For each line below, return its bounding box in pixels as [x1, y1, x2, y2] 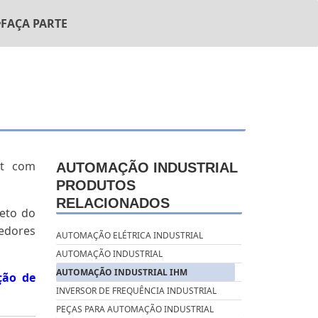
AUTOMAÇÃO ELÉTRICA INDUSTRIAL [55, 229, 203, 241]
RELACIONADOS [55, 194, 170, 211]
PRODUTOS [55, 177, 136, 193]
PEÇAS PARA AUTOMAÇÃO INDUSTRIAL [55, 302, 214, 315]
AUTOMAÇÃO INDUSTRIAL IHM [55, 265, 187, 278]
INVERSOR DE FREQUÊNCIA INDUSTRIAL [55, 284, 216, 297]
